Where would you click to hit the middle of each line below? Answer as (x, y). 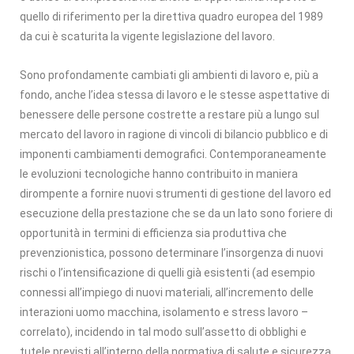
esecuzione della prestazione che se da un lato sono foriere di (176, 213)
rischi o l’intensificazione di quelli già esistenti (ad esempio (168, 272)
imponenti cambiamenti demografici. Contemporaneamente (173, 154)
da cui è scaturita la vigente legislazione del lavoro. (147, 36)
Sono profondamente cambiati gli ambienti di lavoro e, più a (169, 75)
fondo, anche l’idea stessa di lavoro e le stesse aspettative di (175, 94)
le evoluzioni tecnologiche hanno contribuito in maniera (159, 173)
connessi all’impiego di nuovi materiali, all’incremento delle (167, 292)
